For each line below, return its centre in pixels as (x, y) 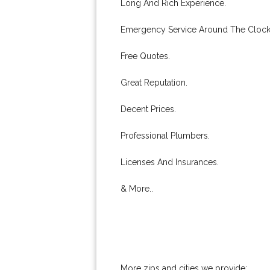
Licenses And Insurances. (170, 162)
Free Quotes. (145, 56)
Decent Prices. (148, 109)
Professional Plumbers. (165, 136)
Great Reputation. (154, 83)
